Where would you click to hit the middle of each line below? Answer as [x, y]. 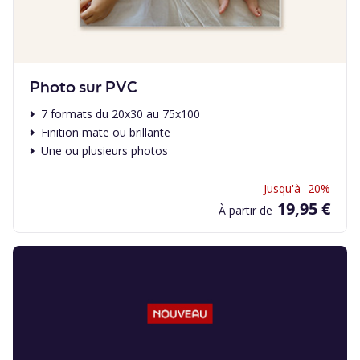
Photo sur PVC [84, 87]
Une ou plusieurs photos [104, 151]
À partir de [245, 210]
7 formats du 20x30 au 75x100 [121, 114]
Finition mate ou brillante [106, 132]
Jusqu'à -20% [297, 188]
